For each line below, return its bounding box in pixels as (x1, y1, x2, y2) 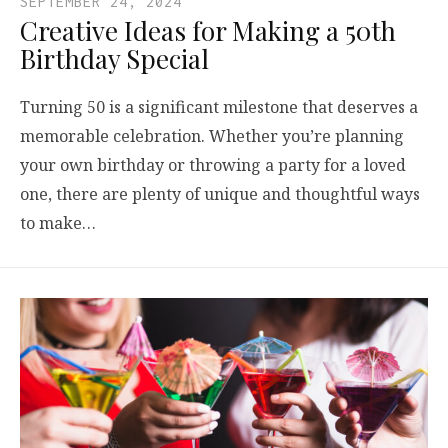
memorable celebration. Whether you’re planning (20, 124, 404, 147)
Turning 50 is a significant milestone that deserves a (20, 95, 418, 118)
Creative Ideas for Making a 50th (20, 12, 396, 48)
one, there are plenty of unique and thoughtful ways (20, 182, 420, 205)
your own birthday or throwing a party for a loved (20, 153, 406, 176)
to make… (20, 211, 96, 234)
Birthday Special (20, 40, 209, 76)
